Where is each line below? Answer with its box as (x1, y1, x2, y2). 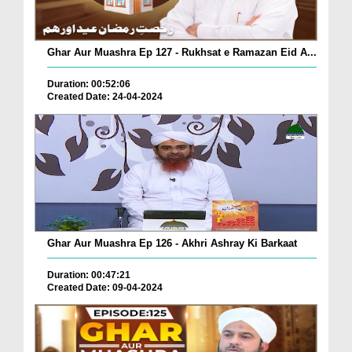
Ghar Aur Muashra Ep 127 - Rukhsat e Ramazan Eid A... (47, 46, 317, 58)
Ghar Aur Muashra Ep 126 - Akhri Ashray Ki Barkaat (47, 236, 297, 249)
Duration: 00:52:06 (47, 78, 130, 90)
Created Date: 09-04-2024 (47, 281, 163, 293)
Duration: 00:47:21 (47, 269, 130, 280)
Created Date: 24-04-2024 (47, 90, 163, 102)
